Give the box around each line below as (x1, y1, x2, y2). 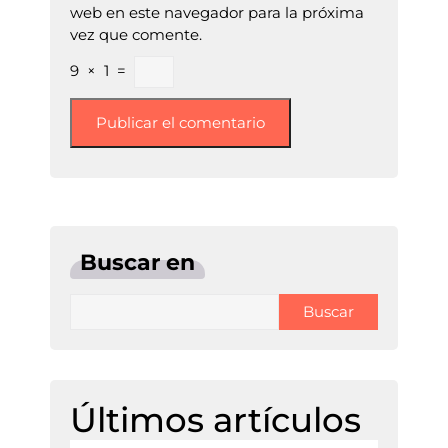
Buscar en (80, 249, 195, 276)
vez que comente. (70, 25, 202, 44)
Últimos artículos (70, 399, 361, 441)
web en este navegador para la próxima (70, 3, 364, 22)
